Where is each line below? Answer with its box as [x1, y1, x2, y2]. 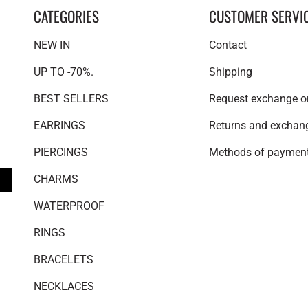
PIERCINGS [33, 146, 88, 159]
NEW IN [33, 38, 70, 52]
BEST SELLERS [33, 92, 109, 106]
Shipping [208, 65, 252, 79]
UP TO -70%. [33, 65, 93, 79]
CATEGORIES [33, 5, 99, 27]
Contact [208, 38, 247, 52]
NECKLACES [33, 280, 94, 294]
